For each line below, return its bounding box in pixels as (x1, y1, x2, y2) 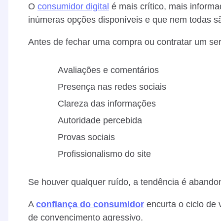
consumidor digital (37, 1, 109, 11)
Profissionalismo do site (58, 148, 151, 159)
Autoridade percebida (58, 115, 142, 125)
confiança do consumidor (36, 199, 144, 209)
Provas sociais (58, 132, 115, 142)
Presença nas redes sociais (58, 81, 166, 92)
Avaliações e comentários (58, 65, 159, 75)
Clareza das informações (58, 98, 156, 109)
